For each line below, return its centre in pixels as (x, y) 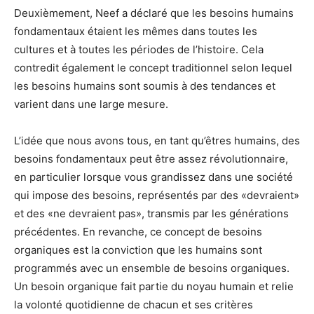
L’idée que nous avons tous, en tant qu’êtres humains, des (157, 140)
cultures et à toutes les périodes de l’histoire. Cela (139, 49)
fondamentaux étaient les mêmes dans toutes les (136, 31)
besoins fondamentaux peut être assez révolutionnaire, (151, 158)
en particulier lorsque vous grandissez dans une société (153, 177)
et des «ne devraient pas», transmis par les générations (151, 213)
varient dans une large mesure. (91, 104)
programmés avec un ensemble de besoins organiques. (152, 268)
